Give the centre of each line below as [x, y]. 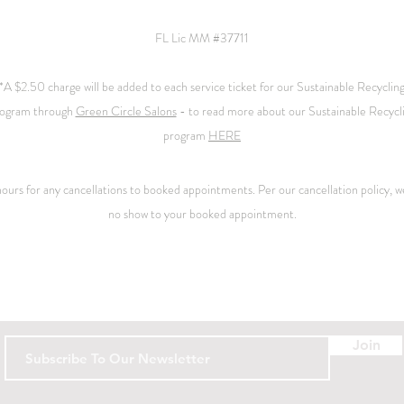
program [186, 135]
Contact [200, 299]
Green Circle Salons [126, 111]
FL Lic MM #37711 [202, 38]
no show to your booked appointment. [202, 214]
